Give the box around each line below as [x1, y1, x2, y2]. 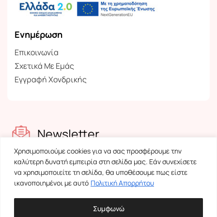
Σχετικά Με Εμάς [15, 60, 74, 71]
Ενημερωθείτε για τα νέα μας [12, 149, 140, 163]
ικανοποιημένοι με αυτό [14, 178, 89, 187]
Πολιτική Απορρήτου [91, 178, 154, 187]
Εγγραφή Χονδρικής [15, 74, 87, 85]
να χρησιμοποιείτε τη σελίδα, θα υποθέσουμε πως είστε [14, 167, 187, 177]
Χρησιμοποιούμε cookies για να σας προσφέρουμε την [14, 146, 182, 155]
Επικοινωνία [15, 46, 59, 58]
